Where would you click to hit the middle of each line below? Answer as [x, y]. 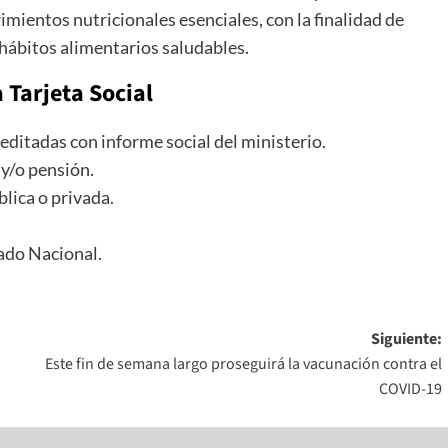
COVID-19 [410, 388]
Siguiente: [406, 338]
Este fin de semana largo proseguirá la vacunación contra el [243, 363]
